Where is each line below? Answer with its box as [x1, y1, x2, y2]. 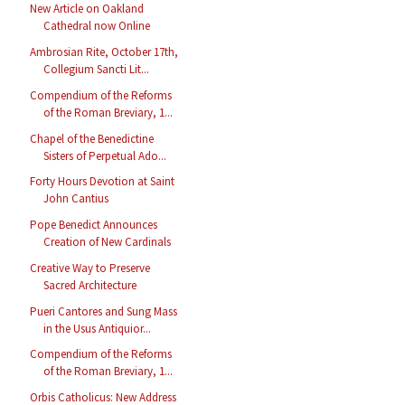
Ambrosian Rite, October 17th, [30, 44, 179, 61]
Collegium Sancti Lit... [43, 61, 150, 78]
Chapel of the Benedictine [30, 130, 155, 146]
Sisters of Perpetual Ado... [43, 147, 167, 164]
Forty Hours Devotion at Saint [30, 174, 175, 190]
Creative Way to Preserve [30, 259, 151, 276]
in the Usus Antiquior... [43, 320, 152, 336]
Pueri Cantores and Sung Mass [30, 303, 178, 319]
